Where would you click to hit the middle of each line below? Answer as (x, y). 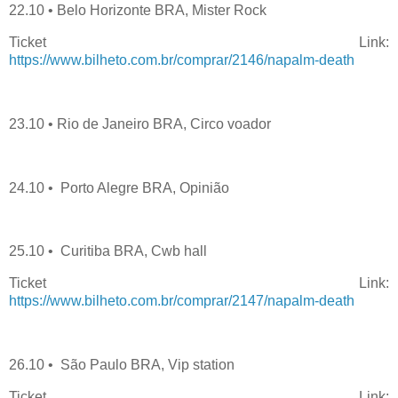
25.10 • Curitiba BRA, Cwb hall (110, 251)
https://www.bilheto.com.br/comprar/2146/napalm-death (182, 60)
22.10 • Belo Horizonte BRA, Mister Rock (138, 11)
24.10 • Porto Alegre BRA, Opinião (119, 187)
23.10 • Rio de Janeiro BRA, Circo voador (140, 123)
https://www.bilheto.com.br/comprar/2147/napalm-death (182, 301)
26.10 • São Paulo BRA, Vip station (123, 364)
